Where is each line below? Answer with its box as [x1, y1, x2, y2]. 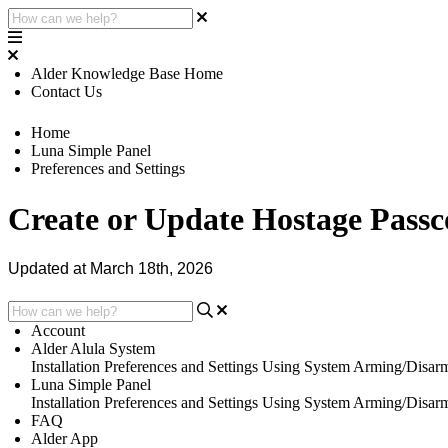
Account [31, 322, 86, 339]
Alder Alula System [31, 340, 156, 357]
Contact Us [31, 83, 103, 100]
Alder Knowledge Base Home [31, 65, 224, 82]
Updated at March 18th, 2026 [8, 259, 213, 277]
